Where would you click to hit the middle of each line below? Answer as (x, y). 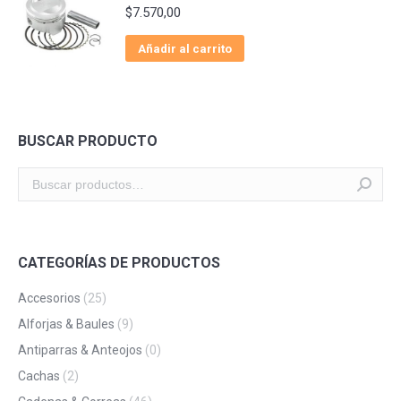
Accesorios (49, 299)
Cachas (39, 376)
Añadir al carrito (185, 49)
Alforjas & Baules (66, 324)
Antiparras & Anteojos (80, 350)
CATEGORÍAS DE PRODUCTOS (119, 263)
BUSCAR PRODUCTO (88, 141)
